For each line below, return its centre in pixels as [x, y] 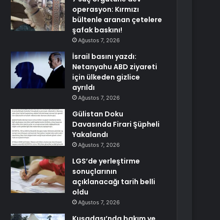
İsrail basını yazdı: [105, 56]
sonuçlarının [95, 171]
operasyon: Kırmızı [106, 9]
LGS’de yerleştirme [106, 161]
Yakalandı [90, 135]
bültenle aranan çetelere [117, 20]
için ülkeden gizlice [106, 77]
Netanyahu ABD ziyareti [115, 67]
